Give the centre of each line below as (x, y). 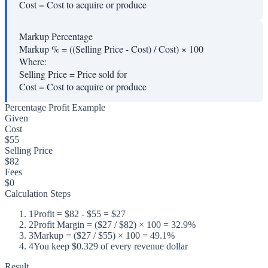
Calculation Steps (38, 194)
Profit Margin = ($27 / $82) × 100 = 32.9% (115, 225)
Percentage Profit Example (55, 108)
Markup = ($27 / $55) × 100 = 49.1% (104, 236)
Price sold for (102, 74)
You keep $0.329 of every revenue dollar (111, 246)
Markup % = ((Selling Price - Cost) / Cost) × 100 (111, 49)
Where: (33, 62)
